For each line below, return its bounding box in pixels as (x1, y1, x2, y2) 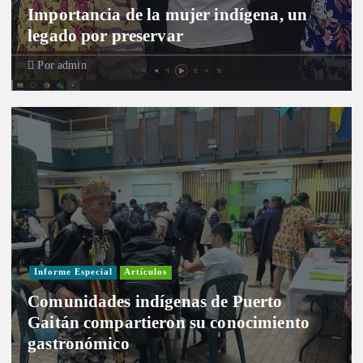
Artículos (124, 267, 168, 277)
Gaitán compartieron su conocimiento (28, 312, 310, 332)
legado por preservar (28, 25, 183, 45)
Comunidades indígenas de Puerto (28, 291, 283, 311)
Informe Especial (33, 267, 113, 277)
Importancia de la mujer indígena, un (28, 4, 308, 24)
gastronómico (28, 333, 130, 353)
